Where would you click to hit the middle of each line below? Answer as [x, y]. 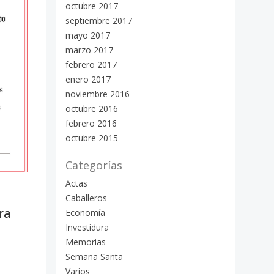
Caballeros [86, 198]
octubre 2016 [92, 109]
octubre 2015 [92, 138]
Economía [85, 213]
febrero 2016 [91, 123]
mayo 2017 [88, 35]
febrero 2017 [91, 65]
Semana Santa [94, 257]
